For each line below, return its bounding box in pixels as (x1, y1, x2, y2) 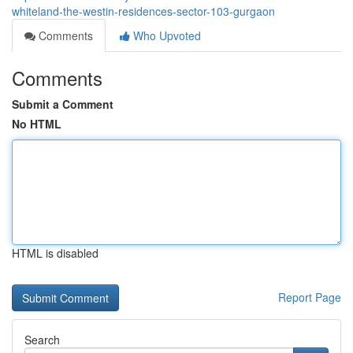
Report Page (278, 289, 341, 305)
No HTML (12, 116, 61, 132)
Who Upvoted (130, 28, 201, 43)
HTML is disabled (12, 245, 98, 261)
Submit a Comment (12, 96, 113, 112)
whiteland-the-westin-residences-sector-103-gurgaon (12, 3, 275, 19)
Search (24, 332, 60, 347)
